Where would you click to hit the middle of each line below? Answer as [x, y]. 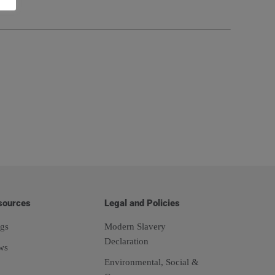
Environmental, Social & [152, 262]
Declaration [126, 241]
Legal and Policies [142, 203]
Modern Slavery [135, 227]
